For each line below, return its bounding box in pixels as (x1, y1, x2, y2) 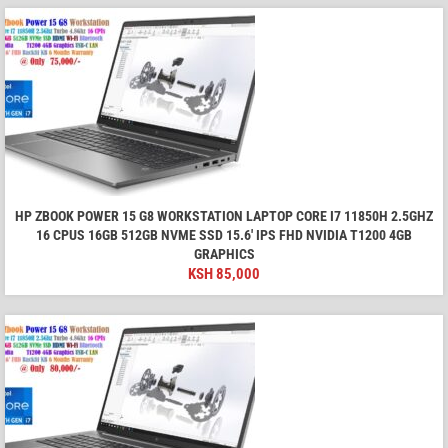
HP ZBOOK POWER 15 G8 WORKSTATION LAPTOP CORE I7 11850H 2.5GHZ (15, 208, 433, 225)
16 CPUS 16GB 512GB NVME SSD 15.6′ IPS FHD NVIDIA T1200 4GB (36, 227, 412, 244)
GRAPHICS (193, 246, 255, 263)
